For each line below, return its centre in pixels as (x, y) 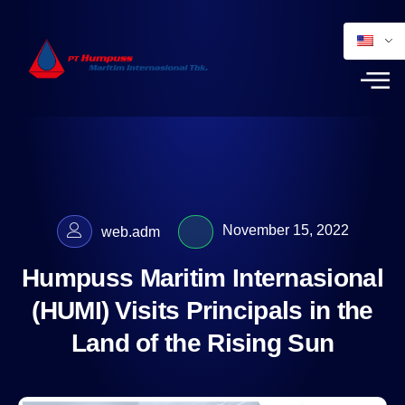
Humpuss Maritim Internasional (202, 278)
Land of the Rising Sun (202, 344)
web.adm (130, 232)
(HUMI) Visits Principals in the (202, 311)
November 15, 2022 (285, 230)
